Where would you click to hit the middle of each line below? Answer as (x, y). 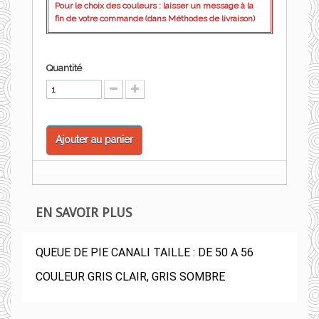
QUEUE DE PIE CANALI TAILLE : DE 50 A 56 (145, 252)
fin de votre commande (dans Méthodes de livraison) (155, 19)
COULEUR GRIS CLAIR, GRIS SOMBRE (130, 277)
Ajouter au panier (94, 140)
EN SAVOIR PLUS (84, 213)
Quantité (64, 68)
